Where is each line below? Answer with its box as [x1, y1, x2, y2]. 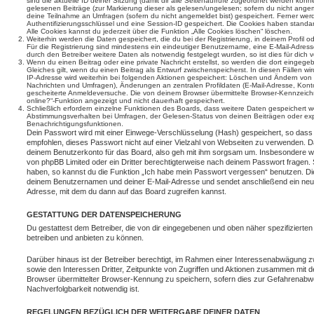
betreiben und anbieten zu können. [27, 233, 144, 242]
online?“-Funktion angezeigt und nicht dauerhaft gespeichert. [27, 97, 225, 104]
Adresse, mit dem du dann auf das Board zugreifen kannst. [27, 187, 226, 196]
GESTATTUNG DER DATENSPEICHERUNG [27, 210, 182, 219]
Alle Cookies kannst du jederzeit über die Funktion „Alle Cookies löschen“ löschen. [27, 27, 292, 35]
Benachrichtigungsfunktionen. [27, 120, 123, 128]
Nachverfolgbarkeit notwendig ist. [27, 284, 139, 293]
